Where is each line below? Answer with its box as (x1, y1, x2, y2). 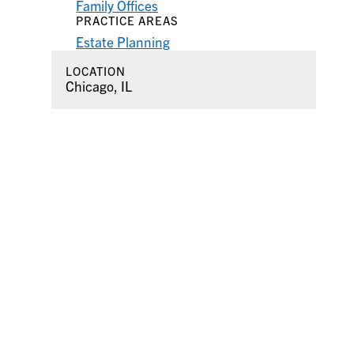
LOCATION (65, 63, 126, 79)
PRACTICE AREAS (76, 13, 179, 28)
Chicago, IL (65, 77, 132, 95)
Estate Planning (76, 33, 171, 51)
